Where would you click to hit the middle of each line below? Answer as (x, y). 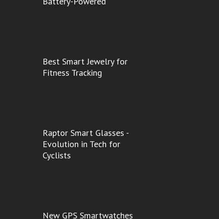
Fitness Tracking (72, 73)
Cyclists (56, 155)
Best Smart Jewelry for (85, 61)
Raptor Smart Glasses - (85, 133)
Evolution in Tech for (81, 144)
